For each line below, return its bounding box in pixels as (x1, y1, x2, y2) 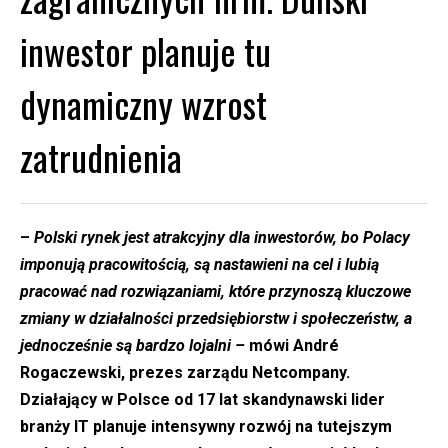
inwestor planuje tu (20, 24, 271, 78)
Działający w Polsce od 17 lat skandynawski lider (20, 390, 385, 410)
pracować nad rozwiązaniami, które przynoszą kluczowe (20, 282, 411, 302)
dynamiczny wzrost (20, 77, 267, 131)
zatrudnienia (20, 130, 182, 184)
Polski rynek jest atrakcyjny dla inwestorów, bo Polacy (34, 228, 410, 248)
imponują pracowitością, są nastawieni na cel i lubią (20, 255, 379, 275)
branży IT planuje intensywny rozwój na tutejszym (20, 417, 392, 437)
